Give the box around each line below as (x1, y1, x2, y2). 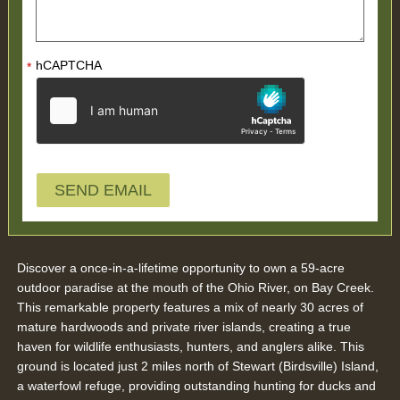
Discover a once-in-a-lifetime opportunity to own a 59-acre (16, 260, 345, 275)
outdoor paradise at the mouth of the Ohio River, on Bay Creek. (16, 279, 374, 295)
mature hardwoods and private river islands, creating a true (16, 319, 351, 334)
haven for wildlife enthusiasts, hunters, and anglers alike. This (16, 338, 364, 354)
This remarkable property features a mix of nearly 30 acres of (16, 299, 363, 314)
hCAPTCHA (35, 57, 102, 72)
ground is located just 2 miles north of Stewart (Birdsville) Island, (16, 358, 379, 373)
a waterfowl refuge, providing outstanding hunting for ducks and (16, 378, 376, 393)
